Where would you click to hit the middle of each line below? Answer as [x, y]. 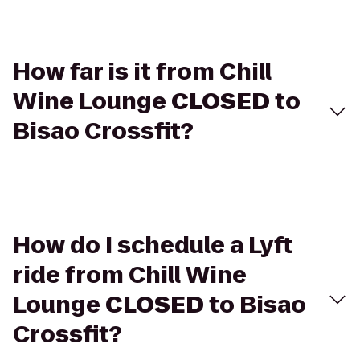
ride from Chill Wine [130, 275]
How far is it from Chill [142, 72]
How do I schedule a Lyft [153, 245]
